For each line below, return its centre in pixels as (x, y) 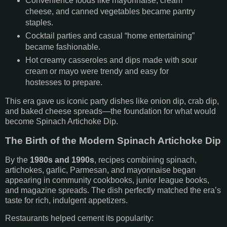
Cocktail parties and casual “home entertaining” (110, 36)
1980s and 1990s (62, 160)
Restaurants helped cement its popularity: (79, 218)
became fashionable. (63, 47)
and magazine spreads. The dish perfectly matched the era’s (113, 190)
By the (17, 160)
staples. (39, 23)
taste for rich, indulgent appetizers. (66, 200)
